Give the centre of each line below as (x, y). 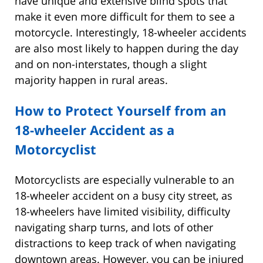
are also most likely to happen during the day (127, 48)
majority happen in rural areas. (91, 80)
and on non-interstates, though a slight (111, 64)
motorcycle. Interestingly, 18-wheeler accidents (131, 33)
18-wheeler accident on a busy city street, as (124, 196)
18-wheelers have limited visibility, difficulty (122, 212)
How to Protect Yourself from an (120, 111)
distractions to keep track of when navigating (125, 243)
